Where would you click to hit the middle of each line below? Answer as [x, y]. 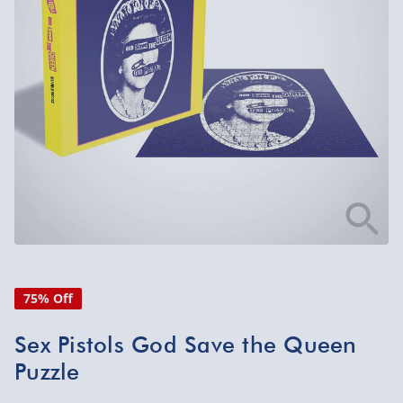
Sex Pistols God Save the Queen [186, 345]
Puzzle [47, 372]
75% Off [48, 298]
